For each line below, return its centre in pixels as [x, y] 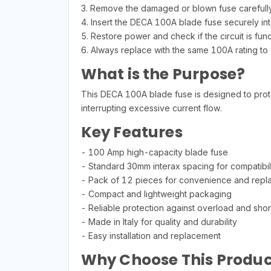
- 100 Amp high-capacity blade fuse [154, 152]
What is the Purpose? [163, 74]
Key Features [132, 132]
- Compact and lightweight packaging [156, 194]
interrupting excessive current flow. [151, 108]
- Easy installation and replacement [151, 235]
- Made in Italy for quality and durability [159, 221]
